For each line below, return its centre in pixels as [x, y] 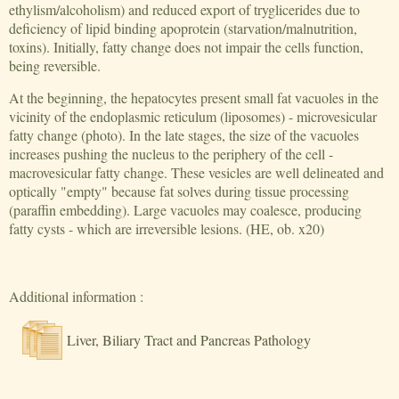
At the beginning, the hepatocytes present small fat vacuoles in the [194, 98]
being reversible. [55, 66]
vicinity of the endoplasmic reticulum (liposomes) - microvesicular [193, 117]
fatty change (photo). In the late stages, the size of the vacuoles [184, 135]
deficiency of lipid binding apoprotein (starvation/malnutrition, [183, 28]
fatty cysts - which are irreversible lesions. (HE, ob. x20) [167, 229]
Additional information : [77, 297]
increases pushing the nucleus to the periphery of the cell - [171, 154]
